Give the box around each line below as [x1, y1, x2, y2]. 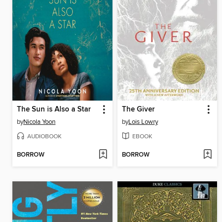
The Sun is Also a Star [17, 105, 91, 114]
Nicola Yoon [23, 118, 55, 126]
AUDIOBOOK [27, 133, 61, 141]
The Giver [121, 105, 155, 114]
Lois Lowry [128, 118, 158, 126]
